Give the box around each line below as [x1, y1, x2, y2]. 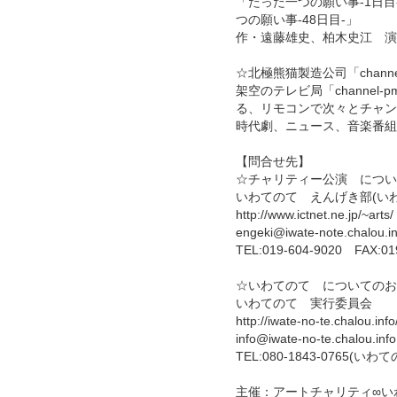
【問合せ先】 [236, 154, 310, 168]
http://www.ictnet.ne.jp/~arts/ [236, 207, 393, 222]
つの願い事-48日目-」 [236, 12, 358, 27]
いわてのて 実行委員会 [236, 296, 372, 310]
